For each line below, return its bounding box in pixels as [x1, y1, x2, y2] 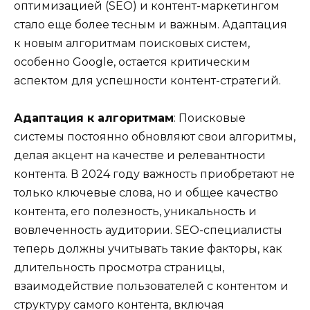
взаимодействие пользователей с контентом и [14, 280, 289, 293]
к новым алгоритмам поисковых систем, [14, 37, 250, 51]
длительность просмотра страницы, [14, 261, 224, 275]
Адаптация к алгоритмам [14, 111, 174, 125]
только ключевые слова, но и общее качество [14, 186, 278, 200]
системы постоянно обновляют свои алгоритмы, [14, 130, 295, 144]
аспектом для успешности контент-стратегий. [14, 74, 281, 88]
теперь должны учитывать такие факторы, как [14, 242, 282, 256]
